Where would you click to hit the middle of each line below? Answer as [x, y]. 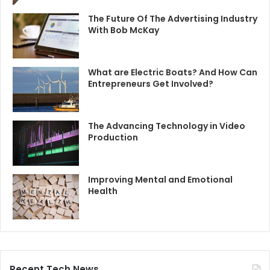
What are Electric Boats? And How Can [173, 72]
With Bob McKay [124, 30]
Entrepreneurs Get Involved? [151, 83]
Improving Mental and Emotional [160, 179]
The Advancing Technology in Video [167, 126]
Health [103, 191]
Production [113, 137]
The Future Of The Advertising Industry [173, 18]
